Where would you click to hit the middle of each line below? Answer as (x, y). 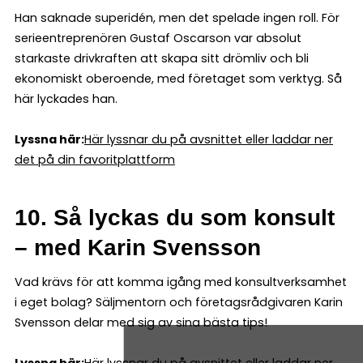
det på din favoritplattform (95, 159)
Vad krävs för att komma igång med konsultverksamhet (181, 282)
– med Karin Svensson (138, 247)
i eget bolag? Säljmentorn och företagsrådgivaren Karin (179, 302)
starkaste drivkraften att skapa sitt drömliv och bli (162, 58)
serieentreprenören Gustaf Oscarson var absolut (158, 38)
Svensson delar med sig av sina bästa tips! (141, 322)
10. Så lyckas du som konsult (175, 217)
